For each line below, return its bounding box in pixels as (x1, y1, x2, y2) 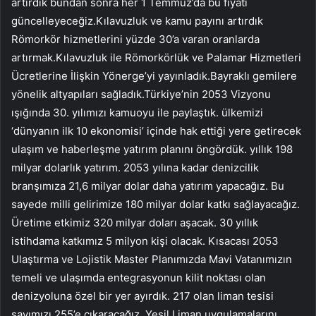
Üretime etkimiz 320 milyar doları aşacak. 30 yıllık (11, 215, 258, 229)
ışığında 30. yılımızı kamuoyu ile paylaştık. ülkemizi (11, 105, 263, 119)
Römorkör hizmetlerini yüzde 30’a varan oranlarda (11, 32, 260, 46)
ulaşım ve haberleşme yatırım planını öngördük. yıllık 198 (11, 142, 293, 156)
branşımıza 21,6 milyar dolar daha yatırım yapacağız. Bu (11, 178, 284, 193)
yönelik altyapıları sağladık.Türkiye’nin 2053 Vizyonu (11, 87, 271, 101)
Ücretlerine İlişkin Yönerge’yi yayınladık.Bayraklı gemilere (11, 68, 297, 83)
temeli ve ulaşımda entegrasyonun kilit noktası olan (11, 270, 266, 284)
